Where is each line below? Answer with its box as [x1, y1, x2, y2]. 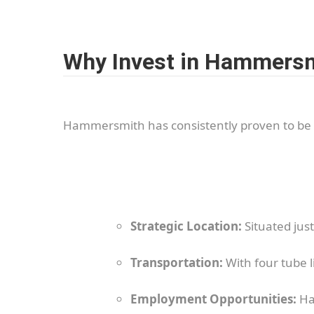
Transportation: [130, 254, 223, 271]
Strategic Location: [130, 217, 242, 234]
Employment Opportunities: [130, 290, 296, 307]
